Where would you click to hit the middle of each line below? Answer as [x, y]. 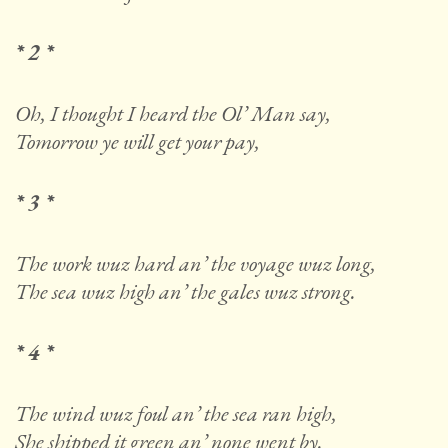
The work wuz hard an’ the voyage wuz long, [195, 264]
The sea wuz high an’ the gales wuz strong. [185, 292]
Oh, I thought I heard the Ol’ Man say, [173, 114]
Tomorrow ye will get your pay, [137, 142]
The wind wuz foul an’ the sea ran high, [176, 414]
